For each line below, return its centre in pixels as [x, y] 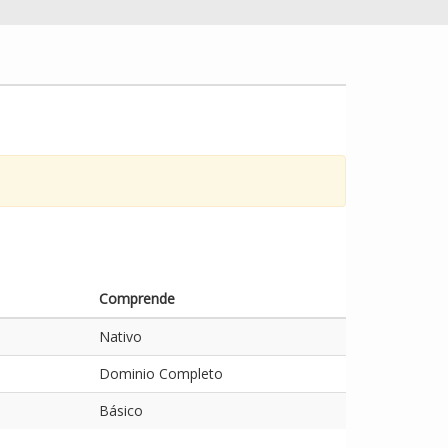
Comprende [137, 298]
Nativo [120, 336]
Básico [121, 410]
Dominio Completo [161, 373]
